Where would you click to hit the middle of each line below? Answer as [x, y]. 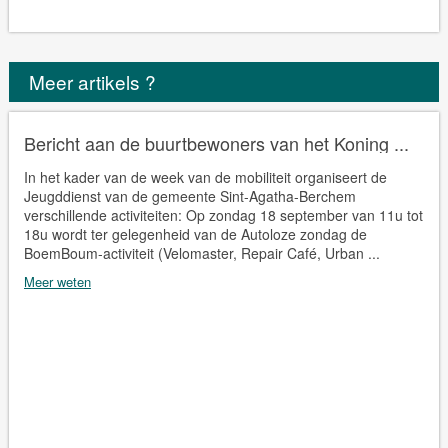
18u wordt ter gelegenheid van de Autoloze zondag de [195, 233]
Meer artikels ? [92, 81]
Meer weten [57, 281]
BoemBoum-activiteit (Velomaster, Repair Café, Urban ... [201, 252]
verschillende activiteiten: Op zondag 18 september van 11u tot [223, 214]
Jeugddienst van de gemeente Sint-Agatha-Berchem [189, 195]
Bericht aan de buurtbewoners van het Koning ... [216, 142]
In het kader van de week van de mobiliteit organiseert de [205, 176]
